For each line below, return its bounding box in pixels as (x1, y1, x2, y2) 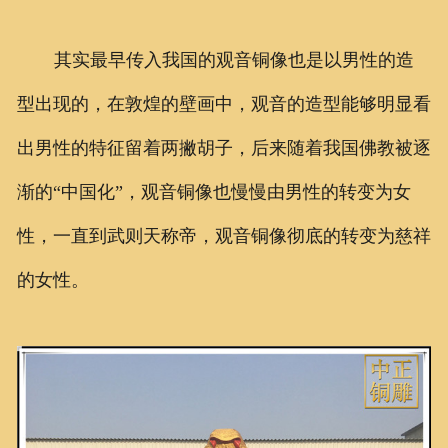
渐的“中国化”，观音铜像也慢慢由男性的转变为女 (16, 181, 411, 202)
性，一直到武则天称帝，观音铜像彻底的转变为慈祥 (16, 225, 431, 246)
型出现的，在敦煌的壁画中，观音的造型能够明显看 (16, 93, 431, 114)
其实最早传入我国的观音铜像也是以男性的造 (53, 49, 414, 70)
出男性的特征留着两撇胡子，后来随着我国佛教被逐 (16, 137, 431, 158)
